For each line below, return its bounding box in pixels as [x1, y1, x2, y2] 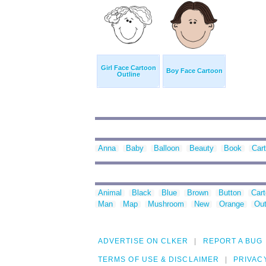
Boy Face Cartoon [166, 67, 223, 75]
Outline [116, 71, 140, 78]
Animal [98, 188, 122, 198]
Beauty [189, 144, 214, 153]
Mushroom [148, 199, 184, 209]
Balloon [154, 144, 179, 153]
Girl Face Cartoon [100, 64, 156, 72]
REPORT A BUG [202, 237, 263, 246]
